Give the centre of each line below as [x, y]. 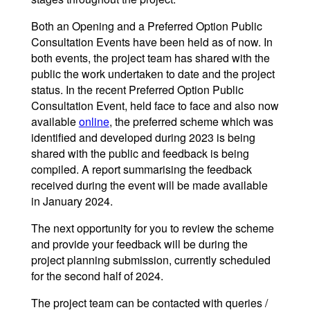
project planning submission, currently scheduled [151, 260]
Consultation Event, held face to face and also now [155, 106]
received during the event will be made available [149, 185]
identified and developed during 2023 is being [143, 138]
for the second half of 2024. [97, 276]
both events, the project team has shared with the [150, 58]
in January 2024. [72, 201]
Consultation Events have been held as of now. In [152, 42]
